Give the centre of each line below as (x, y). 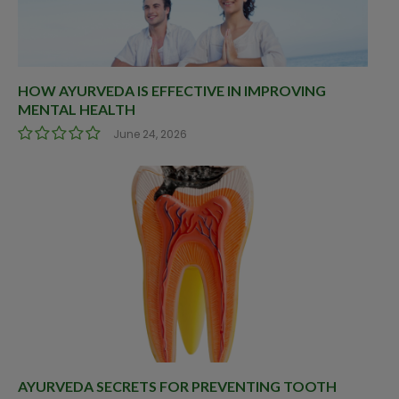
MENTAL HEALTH (77, 109)
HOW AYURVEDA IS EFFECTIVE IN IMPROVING (172, 90)
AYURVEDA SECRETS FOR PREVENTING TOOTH (177, 386)
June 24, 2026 (150, 134)
